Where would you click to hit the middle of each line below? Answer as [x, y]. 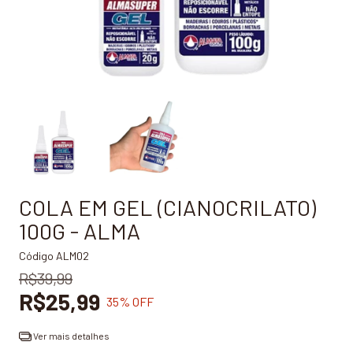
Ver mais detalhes [70, 336]
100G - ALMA [80, 231]
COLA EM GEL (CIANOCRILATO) [167, 207]
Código [36, 256]
